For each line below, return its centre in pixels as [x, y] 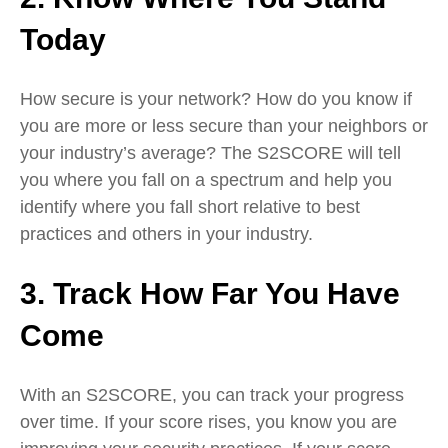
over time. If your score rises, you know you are [208, 422]
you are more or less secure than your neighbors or [224, 126]
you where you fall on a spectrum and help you [206, 180]
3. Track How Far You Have [210, 294]
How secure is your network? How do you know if [216, 99]
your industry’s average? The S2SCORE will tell [210, 153]
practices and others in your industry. [166, 234]
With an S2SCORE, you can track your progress [212, 395]
